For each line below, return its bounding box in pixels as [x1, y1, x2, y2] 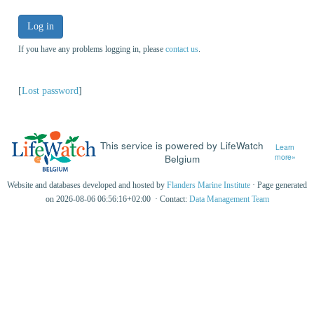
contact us [165, 43, 198, 54]
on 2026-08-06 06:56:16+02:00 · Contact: [45, 194, 189, 205]
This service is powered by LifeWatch [100, 138, 264, 153]
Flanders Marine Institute [167, 180, 250, 191]
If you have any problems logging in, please [18, 43, 165, 54]
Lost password [22, 85, 78, 96]
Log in [27, 20, 54, 32]
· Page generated [250, 180, 307, 191]
